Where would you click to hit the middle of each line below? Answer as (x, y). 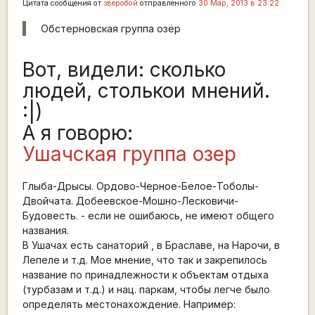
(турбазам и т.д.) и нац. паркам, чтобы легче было (146, 289)
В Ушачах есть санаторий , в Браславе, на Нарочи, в (151, 245)
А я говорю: (77, 133)
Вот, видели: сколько (124, 70)
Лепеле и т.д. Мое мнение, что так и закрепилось (144, 260)
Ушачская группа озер (129, 154)
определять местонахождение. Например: (129, 304)
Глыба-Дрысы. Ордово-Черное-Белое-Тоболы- (140, 186)
